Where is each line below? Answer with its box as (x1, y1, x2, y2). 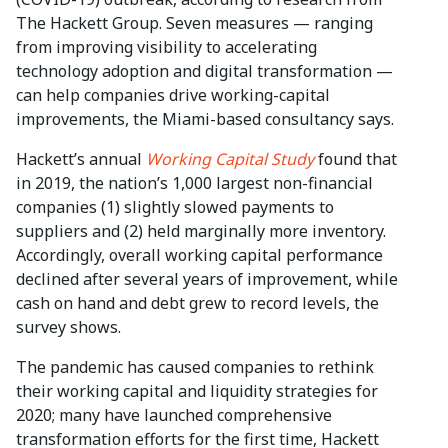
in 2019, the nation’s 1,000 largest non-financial (16, 171, 373, 194)
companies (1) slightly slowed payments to (16, 195, 334, 218)
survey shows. (16, 315, 121, 338)
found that (314, 147, 397, 170)
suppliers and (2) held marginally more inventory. (16, 219, 386, 242)
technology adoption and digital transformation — (16, 59, 393, 82)
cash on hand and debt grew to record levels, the (16, 291, 379, 314)
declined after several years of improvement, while (16, 267, 398, 290)
